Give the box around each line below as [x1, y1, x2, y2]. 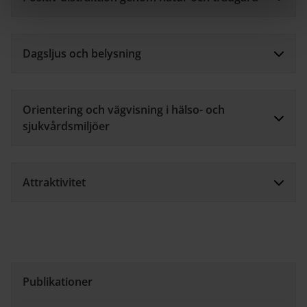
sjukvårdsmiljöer [23, 118, 110, 134]
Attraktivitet [23, 174, 86, 190]
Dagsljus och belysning [23, 45, 141, 61]
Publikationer [23, 273, 93, 289]
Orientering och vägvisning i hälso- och [23, 101, 225, 117]
